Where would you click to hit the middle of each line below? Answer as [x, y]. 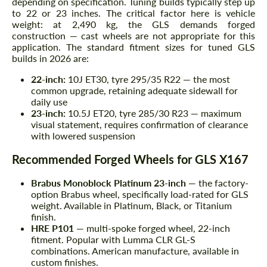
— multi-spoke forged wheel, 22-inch [152, 228]
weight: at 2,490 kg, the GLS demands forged [133, 24]
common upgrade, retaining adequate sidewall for [134, 91]
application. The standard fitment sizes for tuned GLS [133, 47]
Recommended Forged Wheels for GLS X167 [130, 159]
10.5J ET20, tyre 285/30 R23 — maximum [153, 113]
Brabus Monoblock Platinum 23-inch [108, 183]
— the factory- [217, 183]
